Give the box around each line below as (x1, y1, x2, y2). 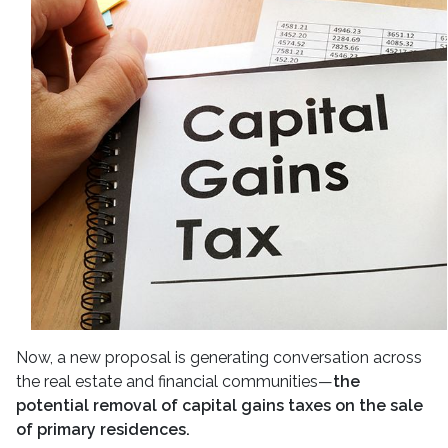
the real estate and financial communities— (16, 372, 333, 392)
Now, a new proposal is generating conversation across (16, 348, 422, 368)
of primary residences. (16, 420, 190, 440)
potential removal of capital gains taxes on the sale (16, 396, 423, 416)
